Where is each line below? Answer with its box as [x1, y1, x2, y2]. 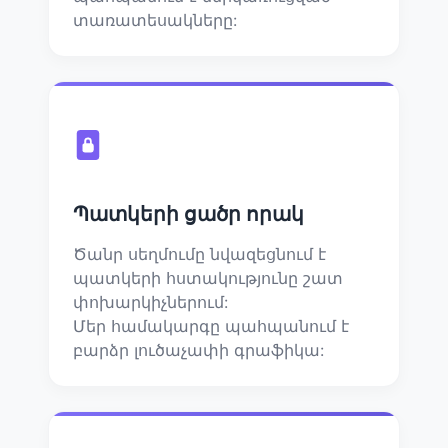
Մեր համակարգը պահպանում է [73, 315, 349, 336]
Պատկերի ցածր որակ [73, 201, 304, 226]
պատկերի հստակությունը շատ [73, 267, 343, 288]
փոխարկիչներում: [73, 291, 228, 312]
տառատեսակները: [73, 9, 237, 30]
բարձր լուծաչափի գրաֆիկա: [73, 339, 324, 360]
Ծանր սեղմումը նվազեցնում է [73, 243, 326, 264]
